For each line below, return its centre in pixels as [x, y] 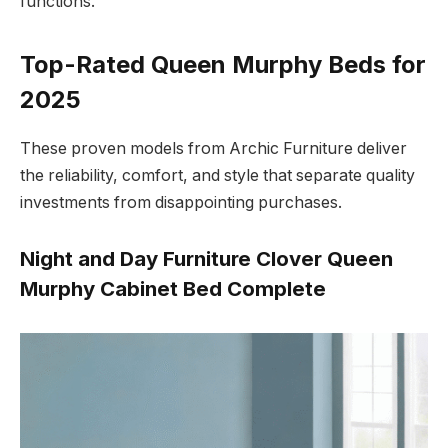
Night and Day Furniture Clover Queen [206, 258]
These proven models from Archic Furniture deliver [213, 148]
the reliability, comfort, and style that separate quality [217, 175]
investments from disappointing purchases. [181, 202]
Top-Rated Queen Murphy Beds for [223, 65]
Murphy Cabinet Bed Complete [173, 288]
